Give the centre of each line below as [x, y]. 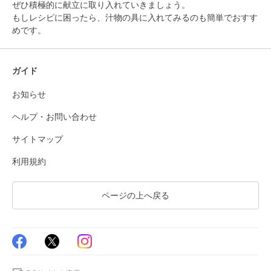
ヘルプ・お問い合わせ [54, 116]
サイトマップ [38, 139]
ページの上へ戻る [135, 195]
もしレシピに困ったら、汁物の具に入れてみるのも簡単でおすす [135, 17]
